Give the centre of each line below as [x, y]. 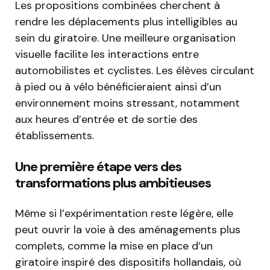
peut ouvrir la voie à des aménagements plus [128, 230]
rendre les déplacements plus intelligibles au [126, 22]
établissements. [55, 136]
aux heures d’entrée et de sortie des [106, 120]
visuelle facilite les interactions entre [107, 55]
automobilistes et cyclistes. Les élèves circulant [135, 71]
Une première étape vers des [98, 167]
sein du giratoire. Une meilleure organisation [125, 38]
